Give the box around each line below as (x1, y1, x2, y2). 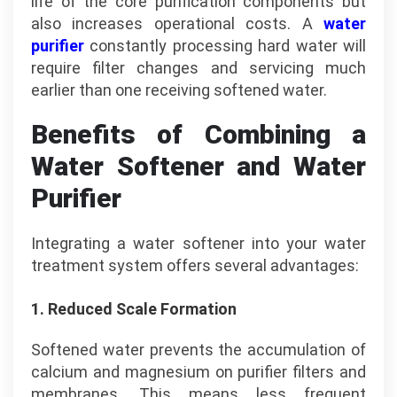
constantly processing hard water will (84, 36, 366, 55)
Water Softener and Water (31, 151, 366, 182)
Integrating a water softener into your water (31, 234, 366, 253)
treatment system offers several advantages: (31, 256, 359, 275)
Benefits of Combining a (31, 119, 366, 150)
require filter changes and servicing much (31, 58, 366, 77)
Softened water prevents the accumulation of (31, 340, 366, 359)
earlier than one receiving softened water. (31, 81, 327, 99)
